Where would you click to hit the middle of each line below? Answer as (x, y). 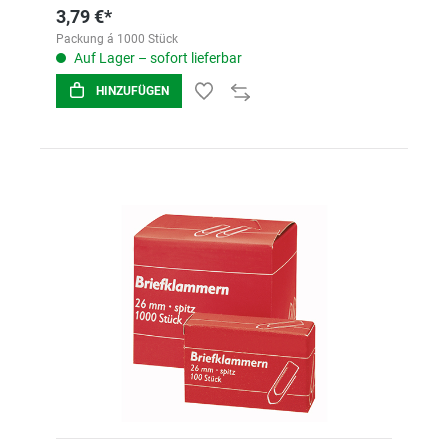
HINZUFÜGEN (132, 91)
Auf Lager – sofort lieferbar (156, 58)
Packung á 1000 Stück (117, 39)
